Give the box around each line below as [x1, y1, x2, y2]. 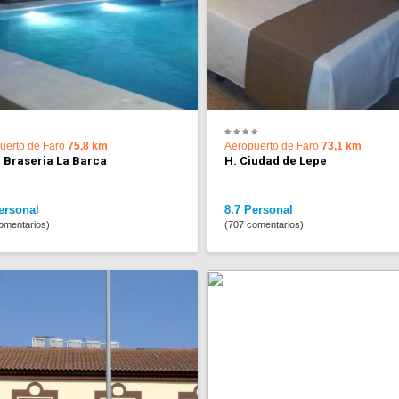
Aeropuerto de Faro [224, 140, 322, 153]
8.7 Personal [224, 203, 294, 217]
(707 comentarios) [224, 219, 305, 231]
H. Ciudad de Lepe [224, 154, 328, 168]
